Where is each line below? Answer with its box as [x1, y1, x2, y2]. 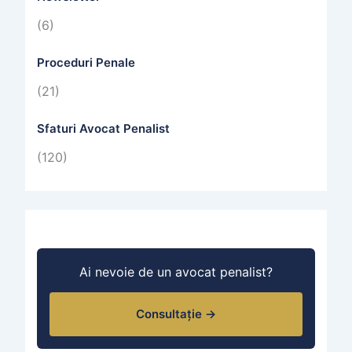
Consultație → [136, 306, 216, 322]
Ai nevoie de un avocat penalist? [79, 264, 273, 280]
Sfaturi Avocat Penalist [36, 121, 170, 137]
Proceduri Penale [36, 55, 135, 71]
